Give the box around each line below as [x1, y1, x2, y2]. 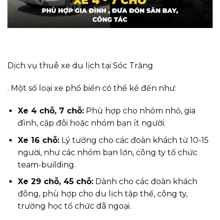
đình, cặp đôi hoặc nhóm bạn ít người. [17, 118, 165, 128]
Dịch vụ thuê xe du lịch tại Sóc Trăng [7, 61, 153, 71]
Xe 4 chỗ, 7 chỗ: [17, 106, 84, 115]
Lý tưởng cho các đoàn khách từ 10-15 [59, 135, 209, 145]
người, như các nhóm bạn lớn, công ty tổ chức [17, 147, 197, 157]
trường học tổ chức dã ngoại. [17, 201, 131, 211]
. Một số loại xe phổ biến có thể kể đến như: [7, 83, 176, 93]
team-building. [17, 160, 76, 169]
